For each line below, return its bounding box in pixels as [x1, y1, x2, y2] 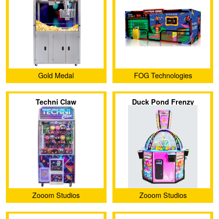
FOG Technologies [133, 70, 192, 80]
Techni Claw [36, 96, 77, 107]
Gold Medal [38, 70, 74, 80]
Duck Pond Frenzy [131, 96, 194, 107]
